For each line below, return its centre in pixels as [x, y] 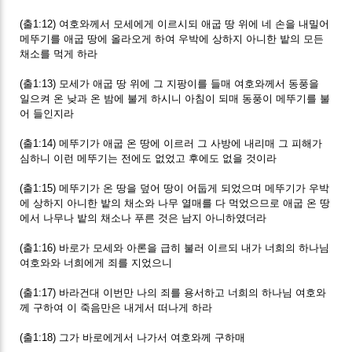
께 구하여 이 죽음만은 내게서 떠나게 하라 [116, 307]
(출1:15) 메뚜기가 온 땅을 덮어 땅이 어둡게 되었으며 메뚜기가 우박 [175, 188]
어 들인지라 [47, 113]
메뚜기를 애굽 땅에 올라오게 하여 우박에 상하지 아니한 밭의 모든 [172, 38]
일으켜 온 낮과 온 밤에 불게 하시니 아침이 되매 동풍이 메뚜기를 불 [175, 98]
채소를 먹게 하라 [59, 53]
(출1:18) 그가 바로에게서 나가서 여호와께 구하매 [133, 337]
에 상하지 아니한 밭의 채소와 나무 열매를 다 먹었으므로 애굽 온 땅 [175, 203]
